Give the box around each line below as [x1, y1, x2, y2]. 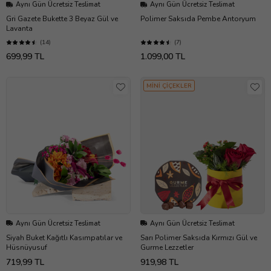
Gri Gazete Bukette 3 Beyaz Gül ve [6, 14, 118, 24]
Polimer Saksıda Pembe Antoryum [140, 14, 256, 24]
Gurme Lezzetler [140, 242, 194, 252]
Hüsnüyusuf [6, 242, 47, 252]
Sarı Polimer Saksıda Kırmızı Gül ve [140, 232, 257, 243]
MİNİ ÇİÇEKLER [146, 82, 192, 91]
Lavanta [6, 24, 33, 34]
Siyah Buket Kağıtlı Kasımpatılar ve [6, 232, 122, 243]
